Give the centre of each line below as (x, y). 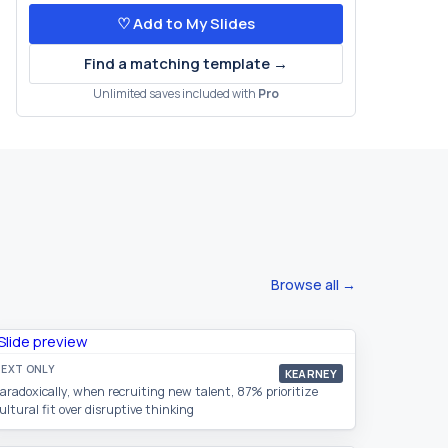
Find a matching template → (186, 63)
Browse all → (313, 284)
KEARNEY (310, 373)
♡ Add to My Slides (186, 23)
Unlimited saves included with (175, 93)
